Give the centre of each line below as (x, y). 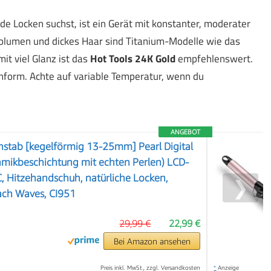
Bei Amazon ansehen (152, 241)
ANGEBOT (186, 132)
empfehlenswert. (214, 59)
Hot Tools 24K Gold (132, 59)
